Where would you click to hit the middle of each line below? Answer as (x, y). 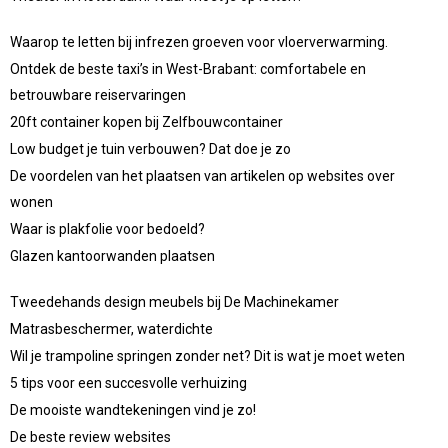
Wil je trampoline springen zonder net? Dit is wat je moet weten (207, 355)
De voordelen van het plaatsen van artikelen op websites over (202, 175)
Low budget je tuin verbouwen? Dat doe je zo (150, 148)
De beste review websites (90, 436)
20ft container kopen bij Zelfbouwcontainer (146, 121)
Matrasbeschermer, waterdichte (111, 328)
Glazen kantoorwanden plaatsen (112, 255)
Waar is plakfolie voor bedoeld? (107, 228)
